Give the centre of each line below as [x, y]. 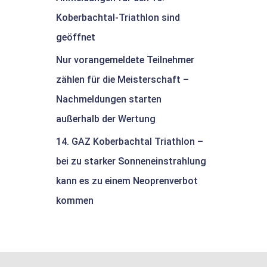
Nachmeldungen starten [108, 99]
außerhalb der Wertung [105, 119]
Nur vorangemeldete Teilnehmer [125, 60]
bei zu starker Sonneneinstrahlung [131, 161]
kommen [74, 201]
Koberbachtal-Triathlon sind [118, 18]
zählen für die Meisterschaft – [122, 80]
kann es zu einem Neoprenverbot [127, 181]
